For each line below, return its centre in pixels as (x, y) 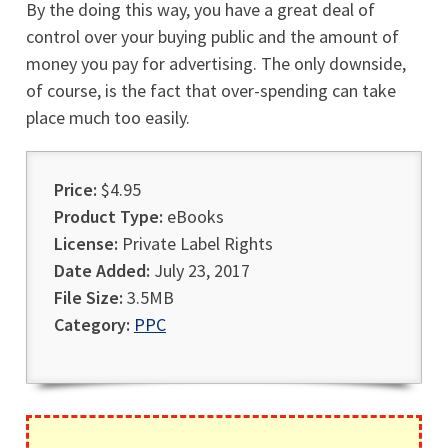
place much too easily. (108, 117)
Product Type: (108, 216)
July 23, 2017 (200, 270)
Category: (92, 324)
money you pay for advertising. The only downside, (216, 63)
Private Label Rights (195, 243)
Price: (75, 189)
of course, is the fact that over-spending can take (211, 90)
